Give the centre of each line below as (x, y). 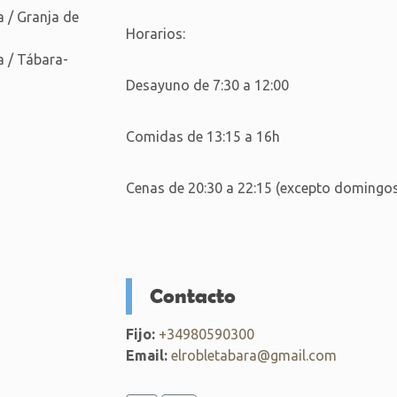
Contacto (192, 295)
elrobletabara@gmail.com (253, 355)
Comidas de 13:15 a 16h (202, 136)
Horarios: (155, 33)
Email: (146, 355)
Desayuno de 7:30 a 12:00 (207, 85)
